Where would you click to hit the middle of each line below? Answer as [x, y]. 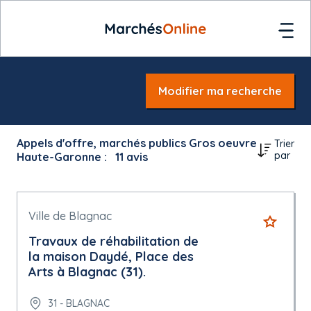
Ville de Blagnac [70, 216]
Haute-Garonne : [63, 157]
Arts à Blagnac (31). [87, 272]
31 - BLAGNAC [79, 303]
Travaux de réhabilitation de [114, 241]
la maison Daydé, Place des [111, 257]
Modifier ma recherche [220, 91]
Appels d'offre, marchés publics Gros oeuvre [137, 143]
